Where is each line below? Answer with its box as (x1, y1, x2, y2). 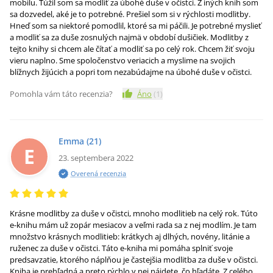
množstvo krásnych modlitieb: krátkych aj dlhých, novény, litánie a (10, 231, 250, 242)
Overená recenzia (71, 169, 126, 178)
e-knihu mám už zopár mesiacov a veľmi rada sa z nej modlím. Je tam (10, 219, 257, 230)
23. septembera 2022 (58, 152, 133, 163)
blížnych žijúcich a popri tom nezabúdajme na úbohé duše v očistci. (10, 66, 252, 77)
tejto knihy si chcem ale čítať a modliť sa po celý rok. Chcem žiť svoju (10, 43, 255, 54)
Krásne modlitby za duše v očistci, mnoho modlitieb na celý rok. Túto (10, 208, 258, 219)
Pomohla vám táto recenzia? (10, 88, 113, 99)
